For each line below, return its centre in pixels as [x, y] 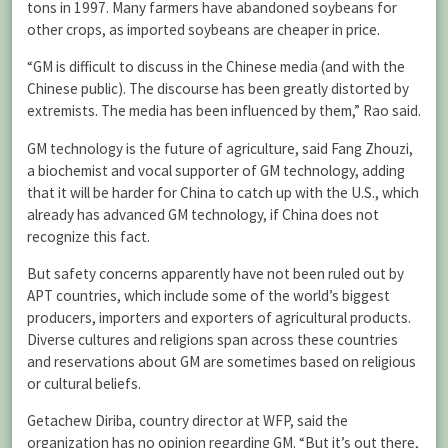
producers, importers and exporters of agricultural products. [219, 317]
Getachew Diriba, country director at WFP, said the [187, 420]
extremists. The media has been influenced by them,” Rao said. [224, 111]
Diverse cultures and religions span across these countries [212, 339]
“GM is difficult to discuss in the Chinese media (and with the [216, 67]
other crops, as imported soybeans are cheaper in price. [203, 30]
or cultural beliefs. [84, 383]
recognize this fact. [88, 236]
